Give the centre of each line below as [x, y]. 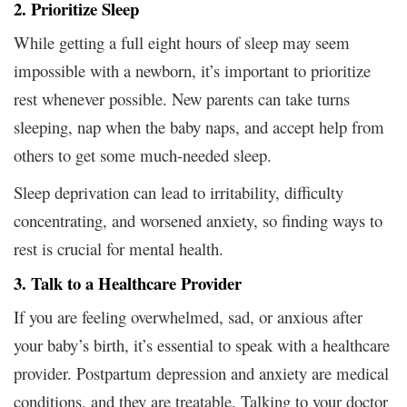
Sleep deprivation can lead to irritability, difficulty [179, 192]
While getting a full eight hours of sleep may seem [182, 42]
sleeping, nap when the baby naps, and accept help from [199, 126]
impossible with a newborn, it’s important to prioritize [192, 70]
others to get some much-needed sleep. [143, 154]
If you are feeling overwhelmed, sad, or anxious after [188, 316]
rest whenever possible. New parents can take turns [182, 98]
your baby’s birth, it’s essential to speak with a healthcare [202, 344]
